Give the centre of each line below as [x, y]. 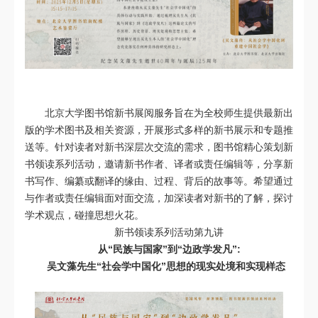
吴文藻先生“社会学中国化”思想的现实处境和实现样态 [166, 266]
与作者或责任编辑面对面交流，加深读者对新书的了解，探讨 [159, 198]
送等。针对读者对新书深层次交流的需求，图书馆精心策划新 [159, 147]
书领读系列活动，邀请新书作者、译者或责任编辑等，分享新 [159, 164]
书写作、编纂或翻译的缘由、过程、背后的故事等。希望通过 [159, 181]
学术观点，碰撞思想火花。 [84, 215]
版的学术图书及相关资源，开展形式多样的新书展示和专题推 [159, 130]
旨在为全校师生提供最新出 [234, 113]
